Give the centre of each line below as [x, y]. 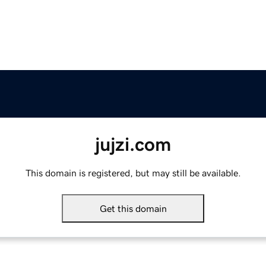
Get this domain [133, 209]
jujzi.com [133, 145]
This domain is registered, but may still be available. [133, 173]
